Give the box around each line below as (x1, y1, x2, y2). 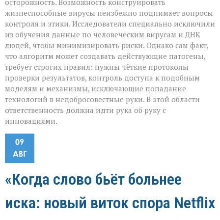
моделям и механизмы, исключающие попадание (5, 83, 186, 94)
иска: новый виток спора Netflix (5, 193, 215, 213)
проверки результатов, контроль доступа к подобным (5, 73, 200, 83)
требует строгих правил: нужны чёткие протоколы (5, 62, 189, 72)
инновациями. (5, 116, 57, 126)
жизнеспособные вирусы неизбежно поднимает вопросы (5, 8, 213, 18)
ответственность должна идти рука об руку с (5, 105, 166, 115)
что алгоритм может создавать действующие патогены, (5, 51, 205, 61)
